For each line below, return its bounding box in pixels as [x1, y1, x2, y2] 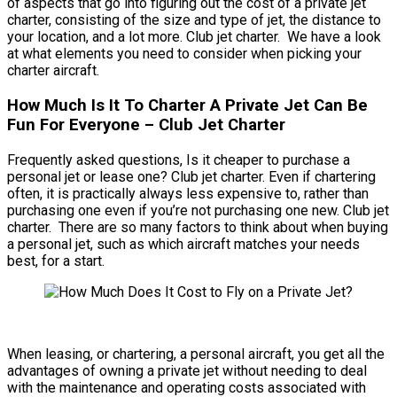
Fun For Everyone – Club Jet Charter [7, 114, 285, 135]
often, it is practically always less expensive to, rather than [7, 184, 369, 202]
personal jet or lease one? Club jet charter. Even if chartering [7, 167, 376, 185]
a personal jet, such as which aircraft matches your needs [7, 235, 360, 253]
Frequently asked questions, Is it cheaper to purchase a [7, 151, 350, 168]
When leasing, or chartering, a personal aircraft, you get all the [7, 345, 385, 362]
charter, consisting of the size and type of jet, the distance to [7, 12, 381, 29]
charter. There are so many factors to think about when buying [7, 218, 388, 236]
